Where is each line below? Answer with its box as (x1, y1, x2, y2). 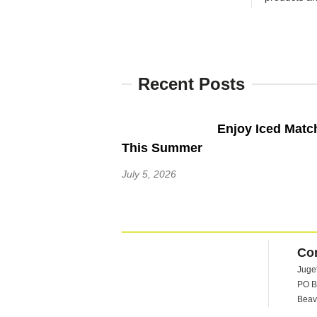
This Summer (122, 141, 202, 156)
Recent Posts (138, 74, 246, 94)
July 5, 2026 (122, 168, 176, 180)
